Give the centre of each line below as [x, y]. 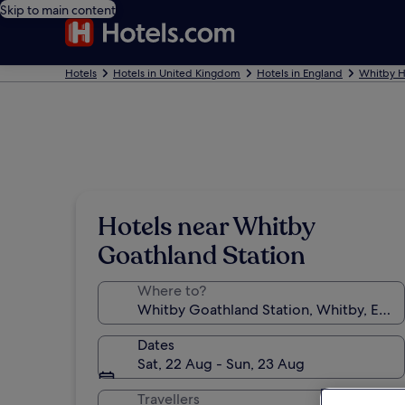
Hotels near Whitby [206, 227]
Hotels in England [300, 73]
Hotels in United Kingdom [177, 73]
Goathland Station [202, 256]
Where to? [172, 291]
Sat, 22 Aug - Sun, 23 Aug [221, 364]
